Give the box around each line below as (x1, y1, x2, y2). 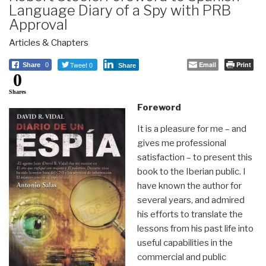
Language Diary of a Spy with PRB (9, 1, 231, 19)
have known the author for (137, 180, 242, 191)
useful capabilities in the (137, 237, 233, 248)
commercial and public (137, 251, 226, 262)
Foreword (137, 102, 181, 113)
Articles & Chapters (9, 37, 88, 48)
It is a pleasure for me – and (137, 123, 246, 134)
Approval (9, 15, 68, 33)
